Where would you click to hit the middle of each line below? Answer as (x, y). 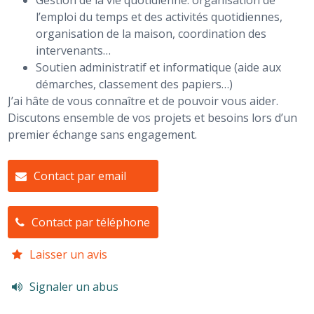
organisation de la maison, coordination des (151, 33)
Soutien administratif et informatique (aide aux (159, 67)
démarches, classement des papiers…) (136, 84)
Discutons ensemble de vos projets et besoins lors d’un (153, 117)
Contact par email (80, 176)
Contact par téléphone (91, 222)
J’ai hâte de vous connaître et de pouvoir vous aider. (145, 101)
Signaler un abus (74, 286)
